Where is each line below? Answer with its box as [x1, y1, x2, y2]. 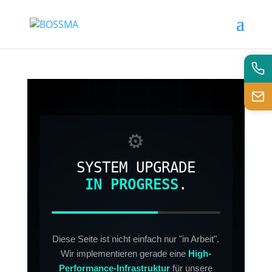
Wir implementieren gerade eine [60, 248, 188, 259]
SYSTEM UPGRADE [76, 159, 195, 176]
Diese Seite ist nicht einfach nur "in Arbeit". [52, 234, 220, 244]
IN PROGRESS [84, 176, 178, 193]
